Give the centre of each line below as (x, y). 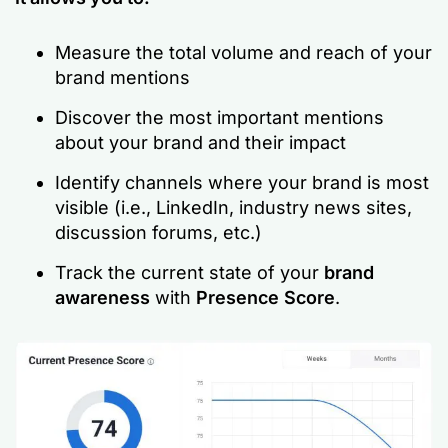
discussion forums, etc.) (158, 232)
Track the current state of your (189, 272)
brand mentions (122, 77)
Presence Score (265, 297)
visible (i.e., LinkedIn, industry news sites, (233, 207)
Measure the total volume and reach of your (243, 52)
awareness (102, 297)
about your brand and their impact (200, 142)
